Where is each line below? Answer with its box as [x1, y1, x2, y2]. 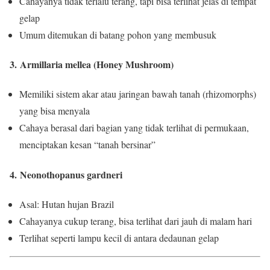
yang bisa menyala [19, 104, 90, 118]
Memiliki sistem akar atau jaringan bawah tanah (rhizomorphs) [19, 87, 256, 101]
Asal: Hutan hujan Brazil [19, 198, 114, 210]
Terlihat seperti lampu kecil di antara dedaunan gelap [19, 231, 219, 244]
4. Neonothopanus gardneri [10, 167, 122, 181]
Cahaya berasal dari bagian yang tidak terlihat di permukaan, [19, 121, 249, 134]
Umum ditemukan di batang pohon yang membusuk [19, 28, 216, 41]
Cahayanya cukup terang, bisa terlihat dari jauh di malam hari [19, 215, 252, 227]
